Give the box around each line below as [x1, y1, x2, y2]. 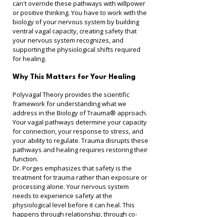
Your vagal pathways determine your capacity [13, 118, 148, 126]
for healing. [13, 54, 46, 63]
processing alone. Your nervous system [13, 182, 130, 191]
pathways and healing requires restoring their [13, 145, 149, 154]
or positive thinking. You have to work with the [13, 8, 148, 17]
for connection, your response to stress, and [13, 127, 145, 136]
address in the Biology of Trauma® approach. [13, 108, 149, 117]
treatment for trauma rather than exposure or [13, 173, 149, 182]
